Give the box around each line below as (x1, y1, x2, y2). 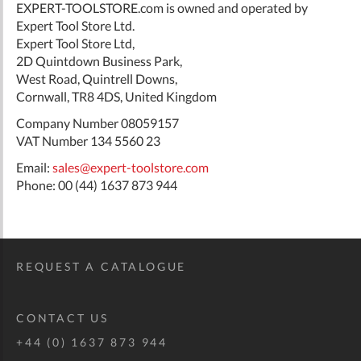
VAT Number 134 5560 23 (16, 132, 160, 148)
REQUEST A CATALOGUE (16, 259, 187, 273)
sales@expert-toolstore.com (52, 159, 209, 175)
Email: (16, 159, 52, 175)
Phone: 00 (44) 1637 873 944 (16, 176, 177, 193)
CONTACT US (16, 311, 109, 325)
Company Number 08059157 (16, 114, 179, 131)
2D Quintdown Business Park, (16, 52, 182, 68)
